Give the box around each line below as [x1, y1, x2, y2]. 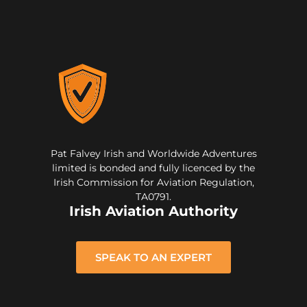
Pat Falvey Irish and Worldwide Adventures [50, 147, 257, 160]
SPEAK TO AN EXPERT [95, 251, 212, 265]
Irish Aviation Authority [69, 203, 238, 220]
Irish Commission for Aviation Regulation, [53, 176, 254, 189]
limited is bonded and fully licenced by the [52, 162, 255, 175]
